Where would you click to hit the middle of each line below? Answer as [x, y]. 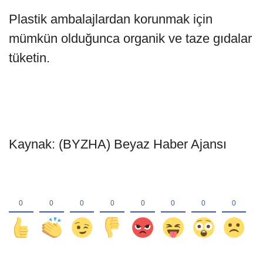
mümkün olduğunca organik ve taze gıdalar [130, 38]
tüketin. [29, 58]
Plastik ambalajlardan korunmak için [111, 19]
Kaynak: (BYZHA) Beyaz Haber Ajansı [118, 144]
